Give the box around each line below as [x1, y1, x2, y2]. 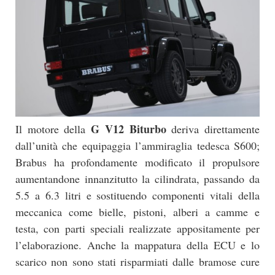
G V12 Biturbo [91, 120, 166, 137]
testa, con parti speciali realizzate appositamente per [15, 220, 260, 236]
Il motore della [15, 121, 91, 136]
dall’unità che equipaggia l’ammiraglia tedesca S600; [15, 137, 260, 153]
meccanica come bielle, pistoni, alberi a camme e [15, 204, 260, 219]
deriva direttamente [166, 121, 260, 136]
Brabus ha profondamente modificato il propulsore [15, 154, 260, 169]
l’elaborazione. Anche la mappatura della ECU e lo [15, 237, 260, 252]
